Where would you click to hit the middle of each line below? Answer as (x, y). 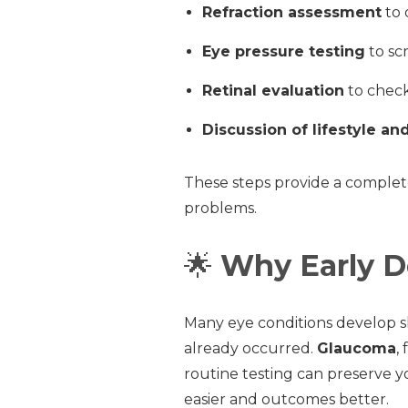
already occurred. (250, 348)
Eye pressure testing (283, 51)
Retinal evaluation (273, 90)
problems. (220, 208)
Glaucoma (356, 348)
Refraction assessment (291, 12)
